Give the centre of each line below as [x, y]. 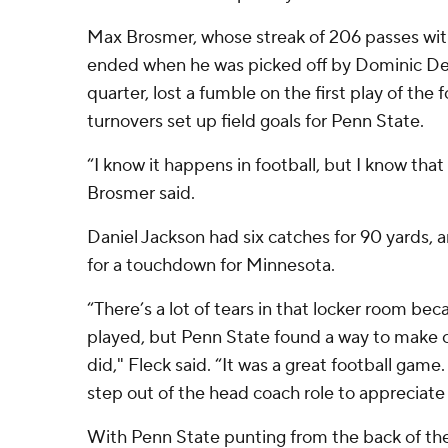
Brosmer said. [141, 193]
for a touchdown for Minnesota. [211, 265]
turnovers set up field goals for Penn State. [255, 121]
